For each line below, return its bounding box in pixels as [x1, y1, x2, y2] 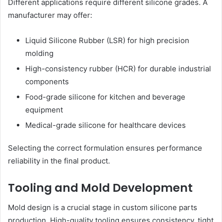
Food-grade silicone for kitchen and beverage [25, 92, 185, 102]
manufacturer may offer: [8, 10, 92, 20]
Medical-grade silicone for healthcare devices [25, 120, 186, 130]
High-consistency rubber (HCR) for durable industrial [25, 63, 211, 73]
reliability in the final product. [8, 156, 110, 166]
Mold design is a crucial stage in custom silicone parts [8, 203, 197, 213]
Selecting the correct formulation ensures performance [8, 143, 202, 153]
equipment [25, 105, 63, 114]
